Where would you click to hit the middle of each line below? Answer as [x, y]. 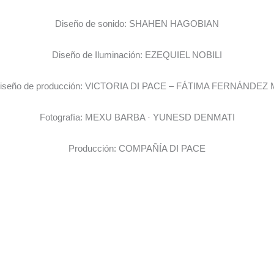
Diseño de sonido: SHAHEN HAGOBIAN [137, 24]
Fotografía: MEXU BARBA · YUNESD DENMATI [137, 117]
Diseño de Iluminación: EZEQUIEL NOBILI [137, 55]
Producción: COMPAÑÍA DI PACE [137, 149]
